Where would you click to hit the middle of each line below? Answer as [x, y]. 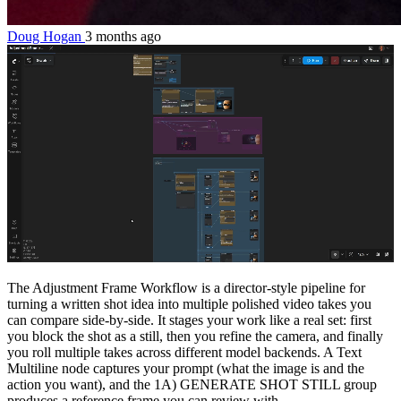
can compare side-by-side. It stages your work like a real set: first [189, 320]
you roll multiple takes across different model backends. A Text [184, 353]
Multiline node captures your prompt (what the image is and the [186, 369]
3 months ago [123, 37]
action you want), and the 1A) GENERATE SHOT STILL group [192, 385]
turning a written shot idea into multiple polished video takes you [189, 304]
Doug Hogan [46, 37]
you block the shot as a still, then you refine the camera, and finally [195, 337]
